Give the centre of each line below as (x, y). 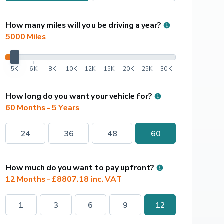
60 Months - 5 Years (42, 108)
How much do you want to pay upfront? (80, 168)
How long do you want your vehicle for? (79, 96)
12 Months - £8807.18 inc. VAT (63, 179)
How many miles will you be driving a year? (83, 25)
